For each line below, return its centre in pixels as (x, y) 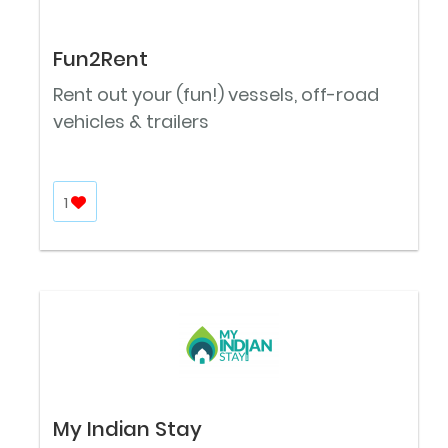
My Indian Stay (127, 428)
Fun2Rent (100, 58)
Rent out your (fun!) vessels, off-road (216, 94)
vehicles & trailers (131, 121)
